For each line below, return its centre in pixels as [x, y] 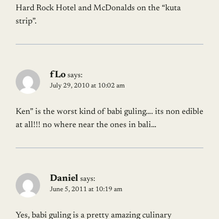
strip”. [26, 22]
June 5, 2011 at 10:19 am [86, 189]
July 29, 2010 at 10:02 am [87, 86]
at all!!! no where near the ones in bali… [86, 125]
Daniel [64, 178]
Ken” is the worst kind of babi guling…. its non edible [109, 112]
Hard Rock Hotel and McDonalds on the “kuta [98, 8]
